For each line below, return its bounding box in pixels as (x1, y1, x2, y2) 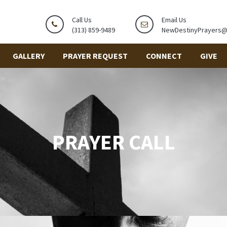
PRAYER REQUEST (63, 51, 128, 61)
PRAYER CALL (52, 129, 175, 155)
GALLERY (13, 51, 45, 61)
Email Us (161, 15, 186, 24)
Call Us (71, 15, 92, 24)
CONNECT (146, 51, 182, 61)
